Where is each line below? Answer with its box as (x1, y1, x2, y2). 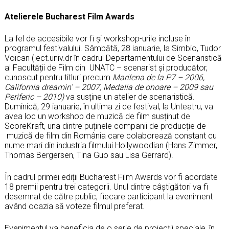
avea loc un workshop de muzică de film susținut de (5, 111, 190, 121)
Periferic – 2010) (5, 91, 66, 102)
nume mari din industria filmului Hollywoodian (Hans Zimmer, (5, 140, 217, 150)
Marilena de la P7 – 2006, (112, 72, 204, 82)
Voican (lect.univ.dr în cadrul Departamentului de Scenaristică (5, 53, 222, 63)
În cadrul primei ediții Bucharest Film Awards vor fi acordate (5, 172, 218, 182)
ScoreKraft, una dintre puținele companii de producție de (5, 121, 206, 131)
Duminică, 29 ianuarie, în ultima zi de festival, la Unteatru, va (5, 101, 213, 111)
